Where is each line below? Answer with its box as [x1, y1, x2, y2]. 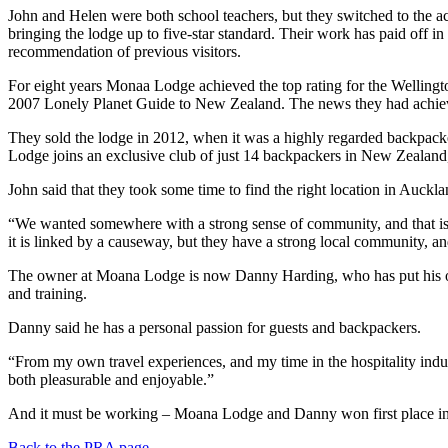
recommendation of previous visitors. [8, 42, 241, 60]
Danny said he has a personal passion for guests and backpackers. [8, 318, 421, 336]
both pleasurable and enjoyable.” [8, 370, 214, 388]
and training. [8, 284, 87, 302]
